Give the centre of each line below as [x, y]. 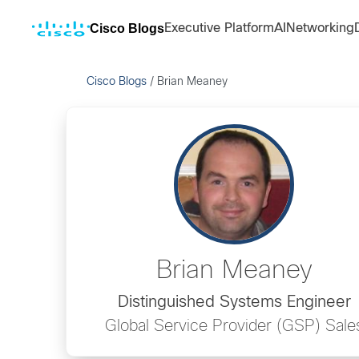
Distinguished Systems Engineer [234, 302]
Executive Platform [219, 28]
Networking [320, 28]
